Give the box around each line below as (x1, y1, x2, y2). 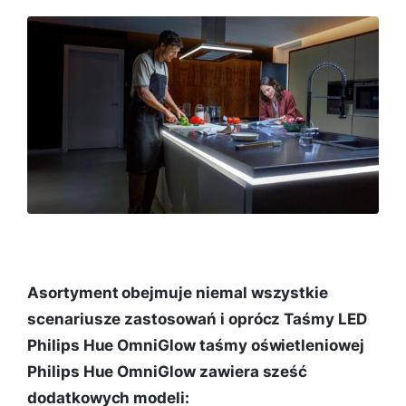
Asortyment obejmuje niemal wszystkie (27, 284, 329, 303)
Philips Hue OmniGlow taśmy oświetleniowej (27, 336, 364, 355)
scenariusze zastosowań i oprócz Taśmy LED (27, 310, 367, 329)
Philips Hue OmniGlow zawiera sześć (27, 362, 308, 382)
